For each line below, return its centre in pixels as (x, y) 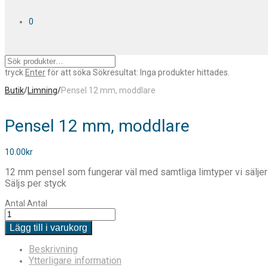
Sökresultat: (115, 72)
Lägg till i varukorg (48, 227)
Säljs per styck (36, 183)
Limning (42, 90)
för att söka (68, 72)
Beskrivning (53, 249)
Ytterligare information (75, 260)
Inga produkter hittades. (185, 72)
